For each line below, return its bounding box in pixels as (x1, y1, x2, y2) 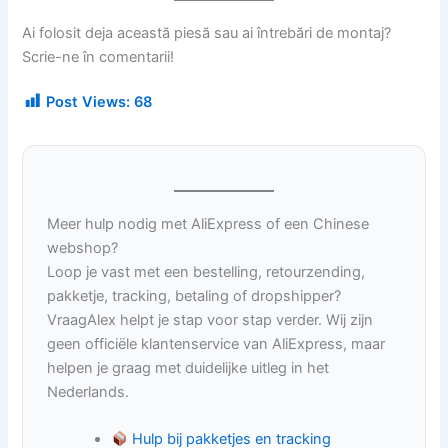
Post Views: (46, 92, 131, 111)
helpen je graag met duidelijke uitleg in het (47, 358, 330, 377)
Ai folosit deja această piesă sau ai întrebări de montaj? (22, 23, 392, 42)
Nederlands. (47, 382, 130, 401)
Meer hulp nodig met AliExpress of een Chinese (47, 214, 370, 233)
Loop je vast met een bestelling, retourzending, (47, 262, 366, 281)
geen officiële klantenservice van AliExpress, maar (47, 334, 386, 353)
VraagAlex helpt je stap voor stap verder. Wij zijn (47, 310, 374, 329)
